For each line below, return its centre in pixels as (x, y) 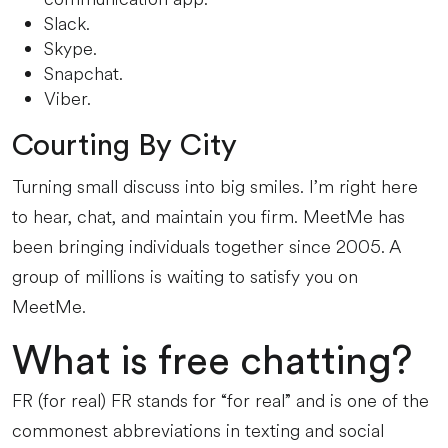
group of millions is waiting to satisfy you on (185, 277)
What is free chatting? (212, 362)
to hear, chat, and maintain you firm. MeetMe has (208, 217)
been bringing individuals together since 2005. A (206, 247)
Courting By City (124, 146)
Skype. (70, 49)
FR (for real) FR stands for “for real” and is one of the (220, 401)
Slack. (67, 24)
